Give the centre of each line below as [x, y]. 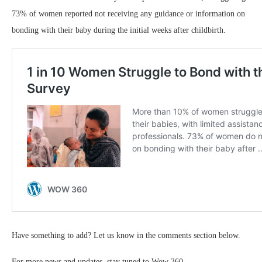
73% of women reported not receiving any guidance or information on [128, 14]
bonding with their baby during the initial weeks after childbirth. [119, 30]
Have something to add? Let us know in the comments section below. [126, 236]
